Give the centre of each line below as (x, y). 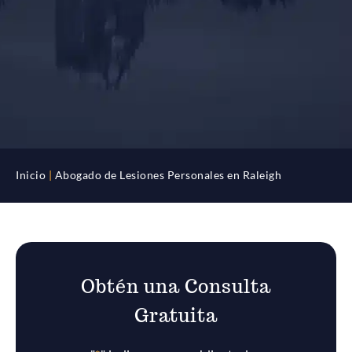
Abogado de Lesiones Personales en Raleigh (168, 175)
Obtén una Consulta (176, 286)
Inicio (31, 175)
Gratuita (176, 315)
